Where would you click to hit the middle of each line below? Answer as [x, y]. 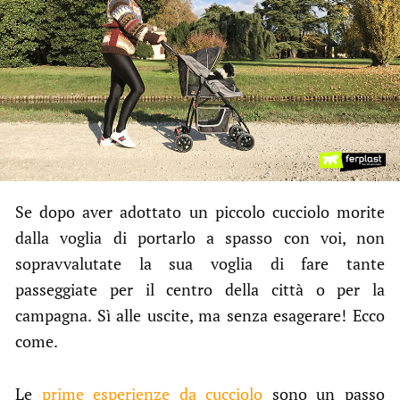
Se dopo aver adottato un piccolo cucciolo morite [200, 211]
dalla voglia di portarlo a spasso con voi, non [200, 237]
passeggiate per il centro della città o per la [200, 289]
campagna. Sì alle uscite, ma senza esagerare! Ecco [200, 315]
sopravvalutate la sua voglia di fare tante [200, 263]
